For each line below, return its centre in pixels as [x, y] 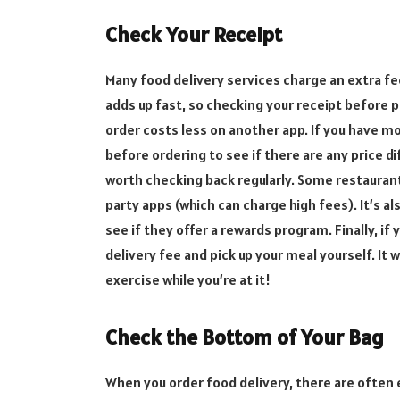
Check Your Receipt [193, 35]
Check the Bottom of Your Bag [244, 337]
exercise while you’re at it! [187, 280]
